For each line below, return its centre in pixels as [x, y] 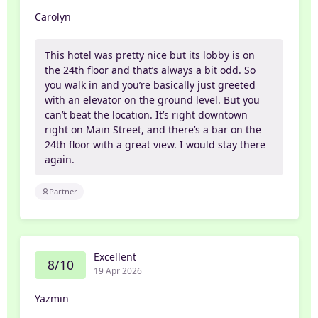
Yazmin [52, 299]
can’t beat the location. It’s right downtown [147, 115]
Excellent [115, 257]
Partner [64, 191]
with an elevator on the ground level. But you [153, 100]
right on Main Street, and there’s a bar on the [153, 130]
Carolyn [53, 17]
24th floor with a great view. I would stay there [155, 145]
